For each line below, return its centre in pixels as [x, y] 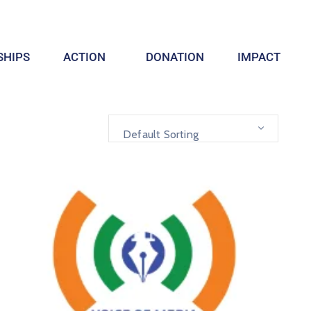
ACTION [85, 57]
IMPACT [259, 57]
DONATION [175, 57]
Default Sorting [161, 134]
